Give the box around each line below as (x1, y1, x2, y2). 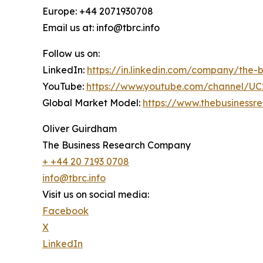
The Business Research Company (42, 139, 191, 151)
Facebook (42, 204, 89, 217)
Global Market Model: (42, 96, 143, 109)
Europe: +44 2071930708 (42, 5, 153, 17)
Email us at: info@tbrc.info (42, 21, 160, 33)
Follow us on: (42, 47, 100, 59)
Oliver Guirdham (42, 122, 117, 134)
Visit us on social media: (42, 188, 149, 200)
